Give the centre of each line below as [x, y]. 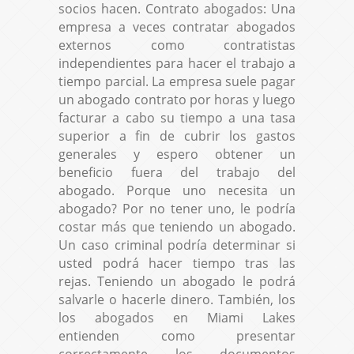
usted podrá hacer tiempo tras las [177, 263]
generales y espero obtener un [177, 154]
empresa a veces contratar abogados [177, 26]
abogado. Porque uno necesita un [177, 190]
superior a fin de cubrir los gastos [177, 136]
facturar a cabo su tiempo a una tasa [177, 117]
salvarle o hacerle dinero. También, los [177, 299]
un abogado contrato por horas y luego [177, 99]
